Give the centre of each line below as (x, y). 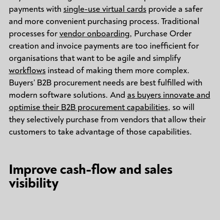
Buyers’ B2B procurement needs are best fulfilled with (105, 83)
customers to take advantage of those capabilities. (102, 132)
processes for (34, 34)
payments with (36, 9)
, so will (181, 107)
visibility (33, 183)
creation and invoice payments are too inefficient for (104, 46)
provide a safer (174, 9)
